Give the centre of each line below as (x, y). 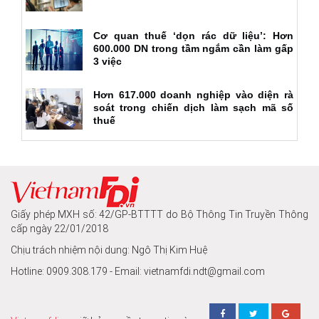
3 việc (108, 62)
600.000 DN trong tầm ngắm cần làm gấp (193, 49)
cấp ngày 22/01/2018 (59, 229)
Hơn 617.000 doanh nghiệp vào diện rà (193, 95)
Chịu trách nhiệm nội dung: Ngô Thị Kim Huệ (109, 250)
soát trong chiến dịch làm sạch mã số (193, 108)
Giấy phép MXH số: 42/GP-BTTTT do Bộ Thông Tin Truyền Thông (159, 215)
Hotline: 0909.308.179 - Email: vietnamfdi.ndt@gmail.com (138, 272)
